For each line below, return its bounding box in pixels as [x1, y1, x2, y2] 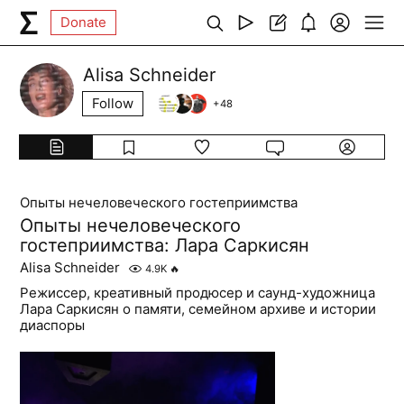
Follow [92, 95, 134, 112]
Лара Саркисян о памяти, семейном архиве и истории [20, 300, 377, 317]
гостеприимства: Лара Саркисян [20, 234, 310, 256]
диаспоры [20, 317, 86, 334]
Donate [60, 14, 107, 31]
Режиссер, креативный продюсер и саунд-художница [20, 284, 376, 301]
